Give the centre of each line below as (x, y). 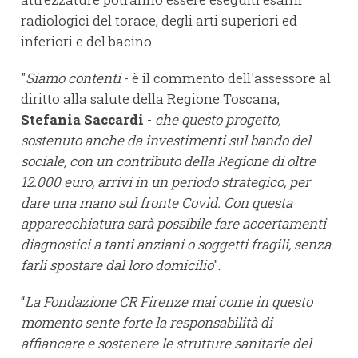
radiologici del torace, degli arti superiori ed (159, 21)
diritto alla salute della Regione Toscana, (150, 99)
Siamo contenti (73, 78)
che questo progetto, (218, 120)
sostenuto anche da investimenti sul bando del (166, 141)
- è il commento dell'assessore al (226, 78)
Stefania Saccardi (82, 120)
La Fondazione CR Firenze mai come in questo (169, 302)
